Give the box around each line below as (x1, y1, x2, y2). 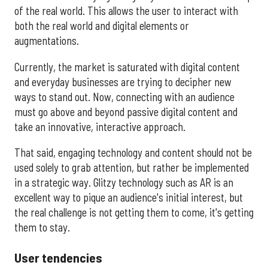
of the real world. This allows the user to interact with (14, 4, 238, 18)
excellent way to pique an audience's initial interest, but (14, 191, 243, 205)
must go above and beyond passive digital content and (14, 105, 237, 118)
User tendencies (14, 249, 102, 265)
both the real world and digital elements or (14, 19, 189, 33)
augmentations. (14, 34, 79, 48)
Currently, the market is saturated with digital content (14, 60, 240, 74)
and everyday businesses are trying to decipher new (14, 75, 232, 89)
